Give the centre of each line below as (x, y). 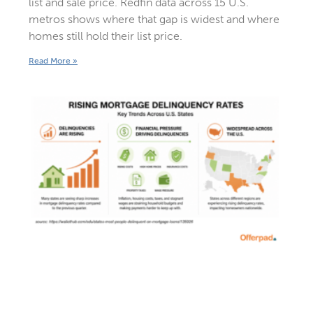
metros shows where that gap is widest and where (154, 20)
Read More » (53, 61)
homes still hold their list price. (105, 36)
